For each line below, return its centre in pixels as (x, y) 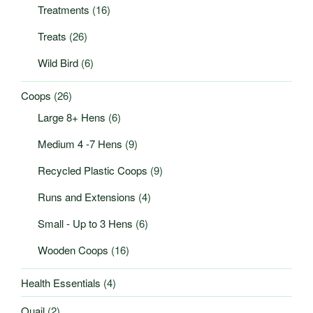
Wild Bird (58, 63)
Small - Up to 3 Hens (85, 224)
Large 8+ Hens (72, 117)
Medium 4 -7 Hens (80, 144)
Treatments (64, 10)
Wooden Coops (73, 250)
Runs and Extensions (87, 197)
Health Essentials (61, 282)
